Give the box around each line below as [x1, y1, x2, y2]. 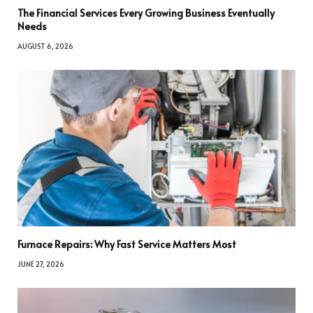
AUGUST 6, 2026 [17, 41, 73, 52]
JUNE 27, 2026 [17, 259, 64, 269]
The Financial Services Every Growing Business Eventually [17, 6, 275, 20]
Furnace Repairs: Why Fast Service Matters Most [17, 237, 236, 251]
